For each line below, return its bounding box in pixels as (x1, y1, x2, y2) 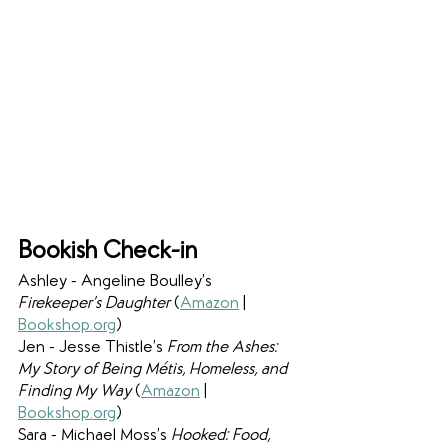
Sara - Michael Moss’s (18, 427, 171, 445)
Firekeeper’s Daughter (18, 295, 174, 313)
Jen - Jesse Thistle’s (18, 339, 167, 357)
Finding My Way (18, 383, 135, 401)
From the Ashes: (167, 339, 281, 357)
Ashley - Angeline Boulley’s (18, 273, 216, 291)
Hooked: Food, (171, 427, 274, 445)
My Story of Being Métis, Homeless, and (18, 361, 291, 379)
